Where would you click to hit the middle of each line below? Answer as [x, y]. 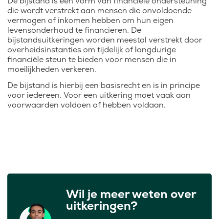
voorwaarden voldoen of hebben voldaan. [87, 105]
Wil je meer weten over [131, 194]
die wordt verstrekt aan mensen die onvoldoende [99, 11]
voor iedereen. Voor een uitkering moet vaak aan [99, 95]
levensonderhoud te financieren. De [74, 30]
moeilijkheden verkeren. [52, 69]
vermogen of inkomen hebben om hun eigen [90, 20]
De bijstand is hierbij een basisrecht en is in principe [104, 85]
